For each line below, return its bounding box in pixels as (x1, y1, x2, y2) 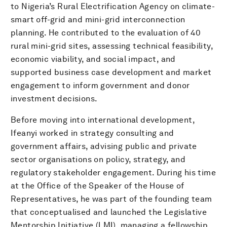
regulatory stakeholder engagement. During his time (11, 167, 216, 177)
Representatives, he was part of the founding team (11, 194, 212, 204)
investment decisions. (11, 93, 98, 103)
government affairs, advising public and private (11, 141, 197, 151)
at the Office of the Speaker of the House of (11, 180, 184, 191)
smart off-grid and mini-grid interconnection (11, 14, 185, 24)
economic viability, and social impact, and (11, 54, 176, 64)
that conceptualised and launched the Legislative (11, 207, 207, 217)
